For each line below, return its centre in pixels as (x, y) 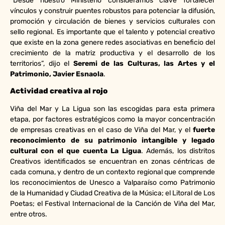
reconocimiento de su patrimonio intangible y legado (113, 140)
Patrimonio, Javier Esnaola (57, 74)
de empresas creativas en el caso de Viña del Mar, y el (101, 130)
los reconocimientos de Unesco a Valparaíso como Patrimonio (113, 182)
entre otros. (29, 214)
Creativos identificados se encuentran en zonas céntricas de (113, 161)
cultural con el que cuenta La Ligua (76, 151)
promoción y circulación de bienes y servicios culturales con (113, 21)
